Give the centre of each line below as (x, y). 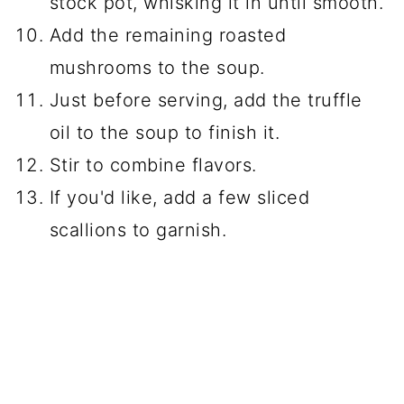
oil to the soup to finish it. (165, 132)
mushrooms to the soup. (157, 67)
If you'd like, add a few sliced (179, 197)
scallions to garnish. (138, 230)
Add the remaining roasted (168, 35)
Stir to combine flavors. (153, 165)
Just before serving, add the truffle (206, 100)
